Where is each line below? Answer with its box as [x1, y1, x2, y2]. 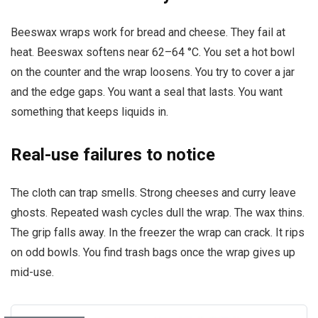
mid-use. [11, 265, 54, 279]
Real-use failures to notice [11, 144, 215, 165]
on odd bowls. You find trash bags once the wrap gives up [11, 245, 295, 259]
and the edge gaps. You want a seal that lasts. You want [11, 84, 283, 99]
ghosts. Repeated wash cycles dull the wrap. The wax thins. [11, 205, 305, 219]
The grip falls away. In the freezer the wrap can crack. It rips [11, 225, 305, 239]
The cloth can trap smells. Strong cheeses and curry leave [11, 185, 296, 199]
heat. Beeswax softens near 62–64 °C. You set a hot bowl [11, 45, 295, 59]
